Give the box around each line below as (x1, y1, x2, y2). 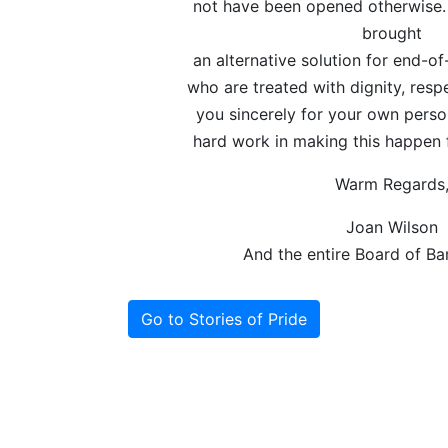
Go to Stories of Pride (141, 309, 307, 329)
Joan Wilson (345, 217, 438, 237)
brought (361, 23, 422, 43)
